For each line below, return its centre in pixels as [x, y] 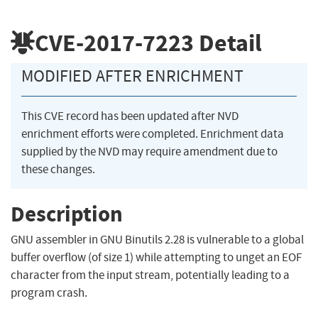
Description [67, 214]
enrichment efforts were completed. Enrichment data [153, 134]
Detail [228, 43]
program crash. [49, 293]
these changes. [58, 170]
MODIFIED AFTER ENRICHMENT [132, 76]
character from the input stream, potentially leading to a [150, 275]
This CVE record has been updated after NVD [130, 116]
